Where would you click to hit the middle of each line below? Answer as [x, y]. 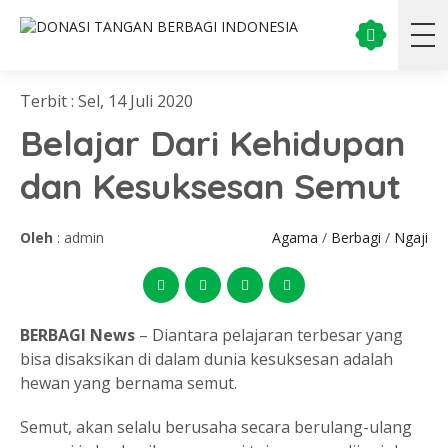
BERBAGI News [77, 335]
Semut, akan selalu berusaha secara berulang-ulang [216, 427]
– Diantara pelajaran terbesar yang [269, 335]
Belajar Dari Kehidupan [212, 143]
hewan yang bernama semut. [128, 383]
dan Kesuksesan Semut [210, 186]
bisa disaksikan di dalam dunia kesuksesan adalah [206, 359]
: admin [78, 237]
